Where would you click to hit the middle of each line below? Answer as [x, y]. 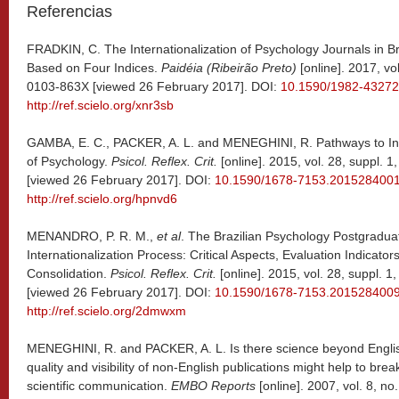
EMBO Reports [213, 386]
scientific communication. [99, 386]
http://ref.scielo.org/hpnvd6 [102, 199]
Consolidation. [69, 273]
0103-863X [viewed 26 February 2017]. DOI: [154, 86]
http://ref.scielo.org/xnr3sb [100, 105]
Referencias [69, 12]
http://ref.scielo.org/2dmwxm [106, 311]
